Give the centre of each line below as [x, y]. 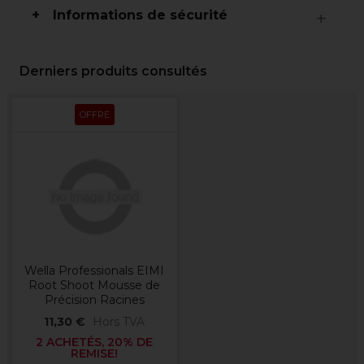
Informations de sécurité [140, 15]
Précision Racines [94, 300]
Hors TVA [119, 322]
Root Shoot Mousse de [94, 285]
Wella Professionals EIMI [94, 271]
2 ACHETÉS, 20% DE [94, 342]
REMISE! [94, 353]
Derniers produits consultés [113, 71]
